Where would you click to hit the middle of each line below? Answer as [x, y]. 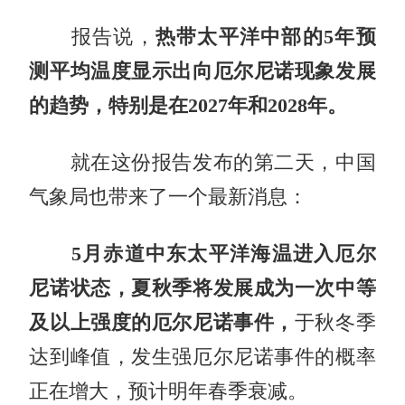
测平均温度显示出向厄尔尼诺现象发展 [202, 71]
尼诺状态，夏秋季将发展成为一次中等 [202, 288]
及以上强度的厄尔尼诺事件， [162, 322]
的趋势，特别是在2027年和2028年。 [188, 105]
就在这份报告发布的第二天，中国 [202, 162]
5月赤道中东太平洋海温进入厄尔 [223, 254]
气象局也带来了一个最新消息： [169, 197]
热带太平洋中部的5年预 [265, 37]
